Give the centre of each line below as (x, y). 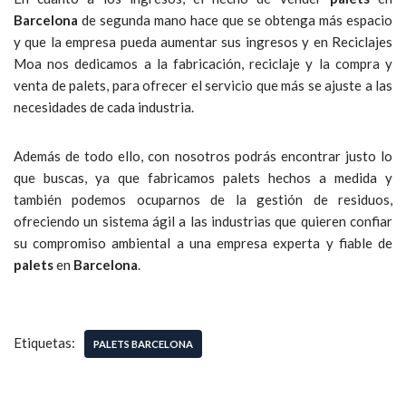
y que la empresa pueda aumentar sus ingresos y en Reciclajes (203, 42)
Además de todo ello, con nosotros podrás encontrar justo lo (203, 156)
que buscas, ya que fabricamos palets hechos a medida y (203, 178)
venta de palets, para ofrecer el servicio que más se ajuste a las (203, 85)
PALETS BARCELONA (143, 344)
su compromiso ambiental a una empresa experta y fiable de (203, 243)
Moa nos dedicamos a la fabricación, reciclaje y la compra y (203, 63)
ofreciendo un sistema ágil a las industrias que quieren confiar (203, 221)
